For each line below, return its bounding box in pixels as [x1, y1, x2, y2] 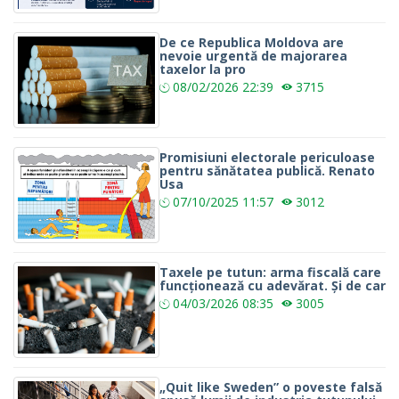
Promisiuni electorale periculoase [159, 149, 375, 167]
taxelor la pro [159, 61, 246, 78]
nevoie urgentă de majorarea [159, 47, 347, 65]
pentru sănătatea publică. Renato [159, 162, 375, 180]
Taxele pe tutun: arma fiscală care [159, 264, 381, 281]
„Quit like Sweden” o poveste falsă [159, 379, 382, 396]
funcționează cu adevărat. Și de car [159, 277, 386, 295]
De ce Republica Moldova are [159, 34, 344, 52]
